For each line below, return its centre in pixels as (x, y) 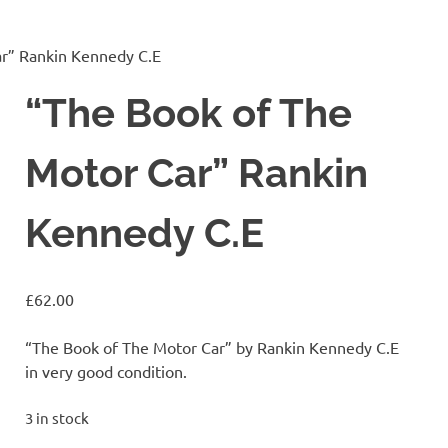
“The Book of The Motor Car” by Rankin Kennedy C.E (212, 346)
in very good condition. (106, 370)
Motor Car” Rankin (197, 172)
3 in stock (57, 417)
